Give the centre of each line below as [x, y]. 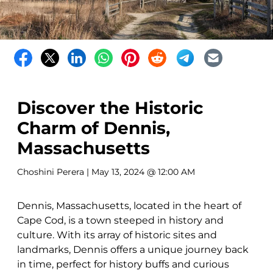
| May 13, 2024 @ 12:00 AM [140, 172]
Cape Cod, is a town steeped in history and [120, 220]
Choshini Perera [51, 172]
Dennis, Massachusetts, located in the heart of [129, 206]
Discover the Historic [110, 108]
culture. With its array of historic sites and [117, 235]
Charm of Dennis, [94, 128]
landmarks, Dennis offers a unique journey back [133, 250]
